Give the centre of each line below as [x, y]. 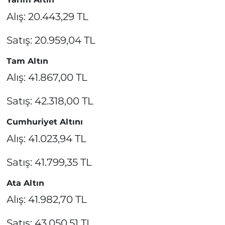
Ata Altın [25, 183]
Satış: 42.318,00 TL [50, 101]
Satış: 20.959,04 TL [51, 40]
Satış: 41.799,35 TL [49, 162]
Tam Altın [27, 61]
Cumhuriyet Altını [44, 122]
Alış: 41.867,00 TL [47, 78]
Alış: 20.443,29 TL [47, 16]
